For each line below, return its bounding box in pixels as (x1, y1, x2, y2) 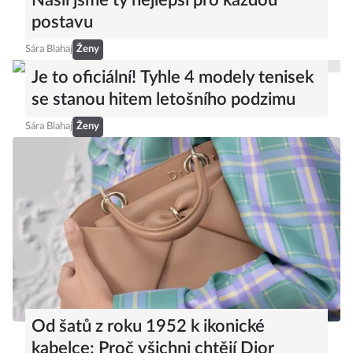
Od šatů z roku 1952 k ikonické (32, 318, 265, 335)
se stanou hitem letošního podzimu (32, 91, 295, 108)
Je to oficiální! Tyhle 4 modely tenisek (32, 69, 314, 86)
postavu (32, 13, 93, 31)
